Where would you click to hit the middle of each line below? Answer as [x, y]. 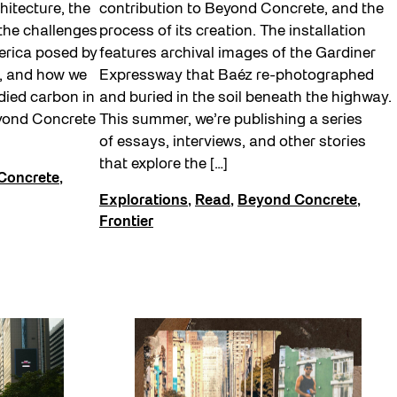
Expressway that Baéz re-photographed [237, 76]
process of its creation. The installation [233, 32]
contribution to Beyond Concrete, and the [241, 10]
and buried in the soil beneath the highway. [245, 98]
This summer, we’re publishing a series [231, 121]
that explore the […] [163, 165]
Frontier [126, 223]
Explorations [144, 202]
